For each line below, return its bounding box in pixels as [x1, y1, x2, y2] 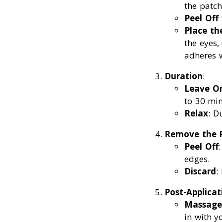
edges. [184, 153, 210, 165]
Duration [165, 70, 203, 82]
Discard [184, 165, 216, 177]
